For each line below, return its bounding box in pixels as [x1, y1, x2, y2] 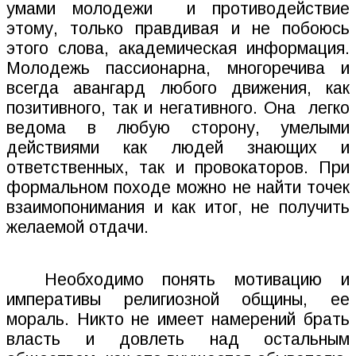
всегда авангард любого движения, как [6, 79, 350, 99]
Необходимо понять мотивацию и [44, 270, 350, 290]
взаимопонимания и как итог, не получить [6, 198, 350, 218]
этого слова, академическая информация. [6, 39, 350, 59]
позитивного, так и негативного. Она [6, 99, 296, 118]
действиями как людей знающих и [6, 138, 350, 158]
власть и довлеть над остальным [6, 330, 350, 350]
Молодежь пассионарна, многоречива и [6, 59, 350, 79]
